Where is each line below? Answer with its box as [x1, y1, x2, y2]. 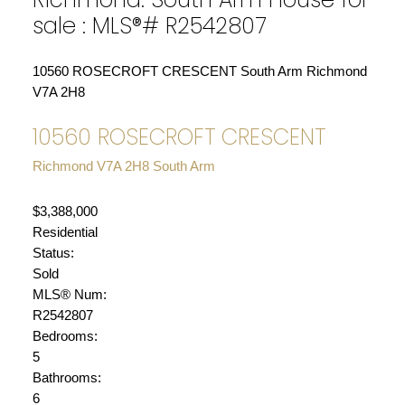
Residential [32, 224, 98, 240]
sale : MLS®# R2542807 [32, 10, 267, 42]
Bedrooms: [32, 328, 98, 344]
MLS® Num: [32, 287, 107, 302]
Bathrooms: [32, 370, 101, 385]
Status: [32, 245, 74, 260]
